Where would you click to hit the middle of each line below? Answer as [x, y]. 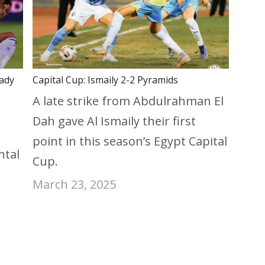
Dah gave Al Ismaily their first [114, 121]
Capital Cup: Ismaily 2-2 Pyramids [106, 80]
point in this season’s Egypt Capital [130, 141]
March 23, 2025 [75, 185]
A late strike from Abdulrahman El [128, 101]
